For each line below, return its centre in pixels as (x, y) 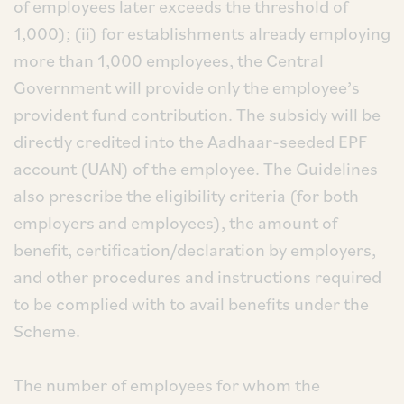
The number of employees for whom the (167, 385)
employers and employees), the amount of (175, 223)
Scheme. (47, 331)
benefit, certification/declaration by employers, (195, 250)
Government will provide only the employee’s (187, 87)
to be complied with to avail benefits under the (191, 304)
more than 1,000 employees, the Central (169, 60)
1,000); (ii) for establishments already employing (202, 33)
